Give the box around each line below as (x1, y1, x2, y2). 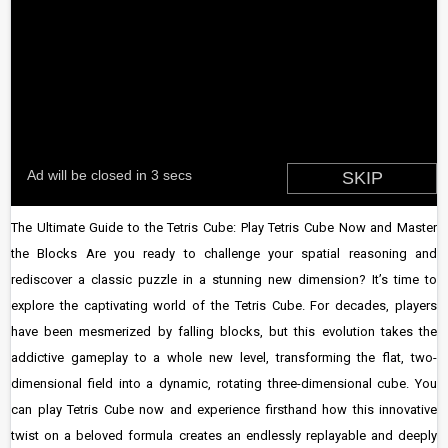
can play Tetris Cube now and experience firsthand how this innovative (11, 402, 437, 417)
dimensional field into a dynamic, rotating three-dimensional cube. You (11, 376, 437, 391)
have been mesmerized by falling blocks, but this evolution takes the (11, 324, 437, 339)
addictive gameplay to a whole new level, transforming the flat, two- (11, 350, 437, 365)
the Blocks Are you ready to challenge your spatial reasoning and (11, 246, 437, 261)
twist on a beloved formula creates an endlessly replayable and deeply (11, 428, 437, 443)
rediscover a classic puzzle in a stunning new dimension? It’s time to (11, 272, 437, 287)
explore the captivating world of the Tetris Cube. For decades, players (11, 298, 437, 313)
